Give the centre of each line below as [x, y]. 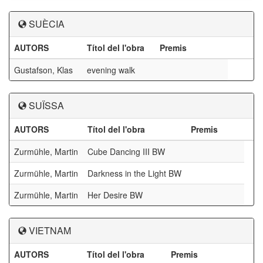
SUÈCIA [47, 24]
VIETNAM [50, 230]
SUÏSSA [46, 105]
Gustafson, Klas [43, 70]
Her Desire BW [115, 195]
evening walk [111, 70]
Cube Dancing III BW [126, 151]
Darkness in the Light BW [134, 173]
